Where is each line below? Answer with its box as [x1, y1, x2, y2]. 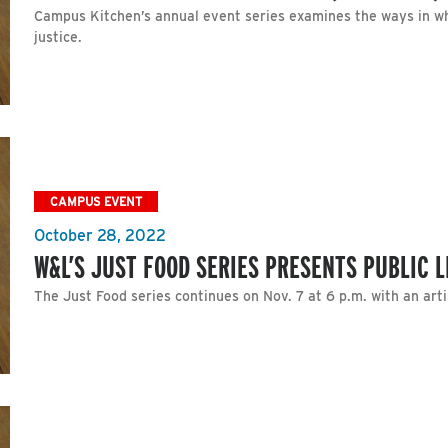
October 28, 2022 [34, 226, 166, 246]
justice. [34, 29, 82, 46]
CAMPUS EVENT [50, 193, 142, 209]
